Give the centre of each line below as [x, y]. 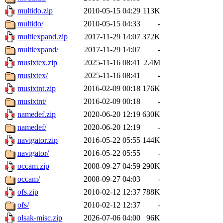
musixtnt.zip [37, 89]
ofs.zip [28, 192]
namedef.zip [37, 114]
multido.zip [35, 11]
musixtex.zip [37, 63]
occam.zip [33, 166]
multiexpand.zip [43, 37]
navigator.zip [38, 140]
